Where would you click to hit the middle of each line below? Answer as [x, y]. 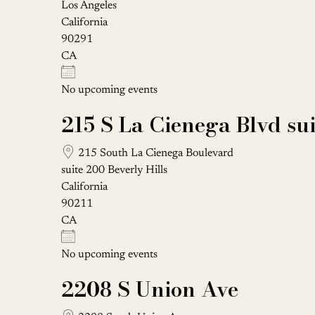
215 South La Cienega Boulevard [154, 153]
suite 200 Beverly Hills [114, 170]
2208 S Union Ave [150, 289]
